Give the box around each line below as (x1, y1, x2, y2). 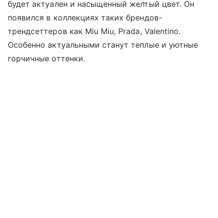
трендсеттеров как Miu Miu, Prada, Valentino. (8, 26, 181, 36)
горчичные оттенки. (8, 54, 85, 64)
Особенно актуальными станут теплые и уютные (8, 40, 199, 50)
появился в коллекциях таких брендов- (8, 13, 162, 23)
